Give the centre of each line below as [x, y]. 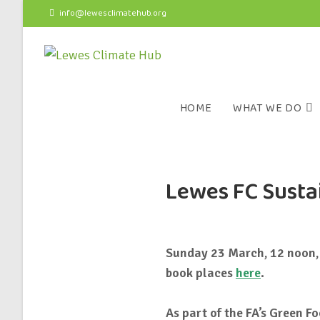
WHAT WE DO [267, 108]
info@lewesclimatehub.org [113, 13]
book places [200, 273]
